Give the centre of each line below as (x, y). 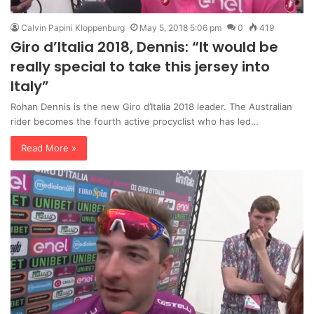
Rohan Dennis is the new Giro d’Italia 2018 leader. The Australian (151, 107)
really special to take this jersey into (140, 67)
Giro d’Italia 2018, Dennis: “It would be (144, 47)
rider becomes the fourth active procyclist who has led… (135, 122)
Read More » (49, 148)
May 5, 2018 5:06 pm (180, 28)
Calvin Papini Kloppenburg (73, 28)
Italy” (30, 87)
